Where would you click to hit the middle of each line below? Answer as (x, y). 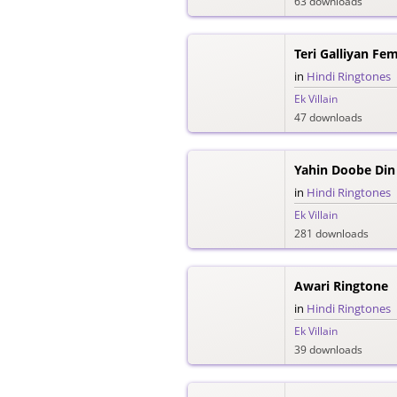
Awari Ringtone (341, 285)
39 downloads (328, 349)
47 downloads (328, 117)
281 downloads (331, 233)
